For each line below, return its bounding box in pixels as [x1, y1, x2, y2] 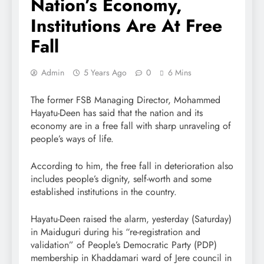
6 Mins [168, 67, 192, 79]
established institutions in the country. [31, 185, 177, 199]
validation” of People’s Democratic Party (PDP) [31, 238, 217, 252]
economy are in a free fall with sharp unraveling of [31, 119, 231, 133]
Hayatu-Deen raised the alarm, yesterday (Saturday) [31, 212, 232, 226]
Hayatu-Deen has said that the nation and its [31, 106, 203, 120]
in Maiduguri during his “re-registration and [31, 225, 200, 239]
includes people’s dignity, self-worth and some [31, 172, 212, 186]
